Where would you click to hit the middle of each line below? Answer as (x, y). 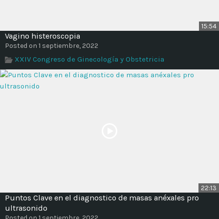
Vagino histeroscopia (43, 36)
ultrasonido (26, 208)
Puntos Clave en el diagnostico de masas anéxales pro (102, 197)
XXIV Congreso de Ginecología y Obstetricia (89, 59)
